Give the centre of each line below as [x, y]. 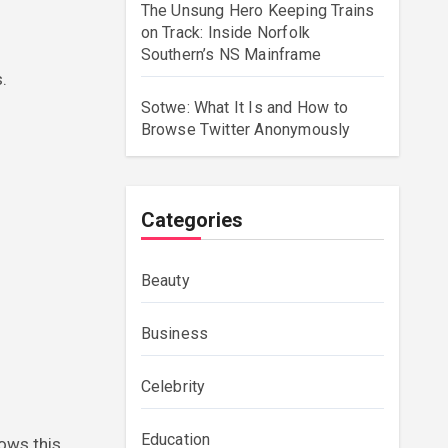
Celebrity [173, 386]
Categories [191, 220]
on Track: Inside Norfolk [225, 32]
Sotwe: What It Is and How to [244, 107]
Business [174, 333]
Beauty [165, 280]
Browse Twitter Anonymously [245, 129]
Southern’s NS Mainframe [231, 54]
